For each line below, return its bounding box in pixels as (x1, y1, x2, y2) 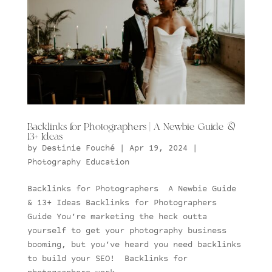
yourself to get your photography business (27, 226, 226, 236)
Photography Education (27, 158, 129, 167)
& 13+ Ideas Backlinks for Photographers (27, 199, 217, 208)
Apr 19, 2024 (129, 144, 188, 153)
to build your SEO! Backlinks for (27, 254, 188, 263)
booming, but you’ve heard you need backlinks (27, 240, 241, 250)
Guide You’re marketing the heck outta (27, 212, 207, 222)
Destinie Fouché (41, 144, 115, 153)
